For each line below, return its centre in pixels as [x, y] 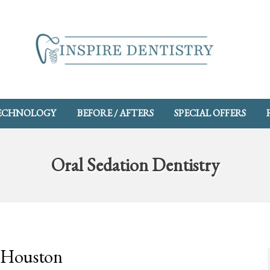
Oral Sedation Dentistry [135, 165]
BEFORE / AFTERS [115, 113]
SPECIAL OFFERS [210, 113]
